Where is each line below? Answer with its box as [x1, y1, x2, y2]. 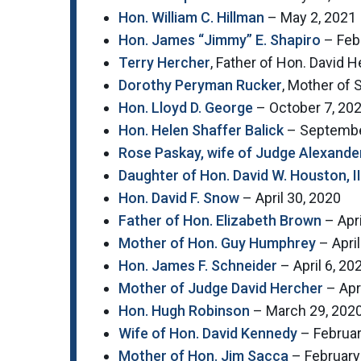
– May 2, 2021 [264, 9, 356, 27]
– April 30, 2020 [239, 189, 341, 207]
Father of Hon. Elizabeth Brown [118, 212, 322, 230]
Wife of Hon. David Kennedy [118, 325, 297, 342]
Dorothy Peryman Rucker [118, 77, 282, 94]
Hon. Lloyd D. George [118, 99, 253, 117]
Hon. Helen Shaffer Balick [118, 122, 284, 139]
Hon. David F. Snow [118, 189, 239, 207]
